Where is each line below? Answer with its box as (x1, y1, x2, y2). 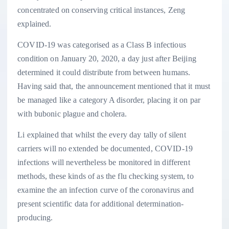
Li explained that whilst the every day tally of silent (17, 130, 186, 139)
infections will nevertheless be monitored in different (17, 157, 190, 167)
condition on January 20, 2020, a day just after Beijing (17, 54, 196, 63)
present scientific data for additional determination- (17, 199, 184, 208)
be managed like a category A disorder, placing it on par (17, 95, 200, 104)
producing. (17, 213, 53, 222)
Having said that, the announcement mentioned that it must (17, 81, 211, 90)
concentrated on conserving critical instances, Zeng (17, 5, 186, 14)
